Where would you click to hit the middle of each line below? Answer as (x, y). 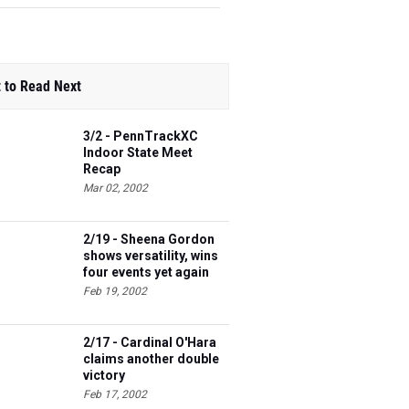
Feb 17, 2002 (115, 394)
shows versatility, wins (151, 256)
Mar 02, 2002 (115, 188)
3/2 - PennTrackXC (141, 136)
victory (104, 375)
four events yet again (146, 272)
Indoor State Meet (138, 152)
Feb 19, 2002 (115, 291)
